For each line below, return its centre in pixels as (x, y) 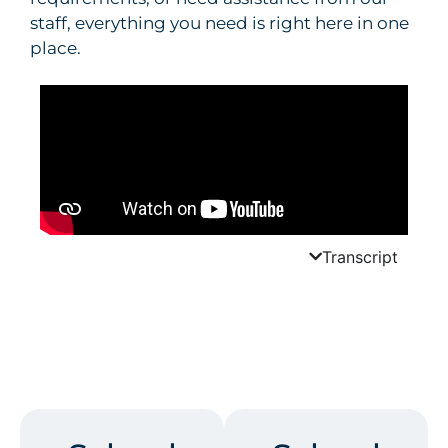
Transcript (360, 256)
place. (55, 47)
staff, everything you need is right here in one (219, 22)
